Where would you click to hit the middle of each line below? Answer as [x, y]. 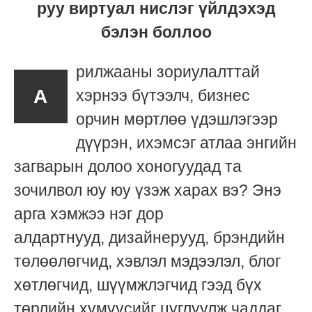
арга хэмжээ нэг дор [89, 214]
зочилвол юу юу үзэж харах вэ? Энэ [148, 190]
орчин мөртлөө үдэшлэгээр [177, 119]
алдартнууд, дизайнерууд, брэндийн [149, 237]
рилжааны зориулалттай [168, 72]
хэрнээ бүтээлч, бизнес [163, 95]
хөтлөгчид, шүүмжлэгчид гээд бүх [138, 285]
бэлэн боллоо [156, 32]
